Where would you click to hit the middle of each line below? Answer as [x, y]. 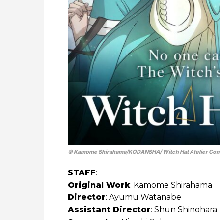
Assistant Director [109, 210]
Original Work [99, 185]
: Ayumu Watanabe [143, 197]
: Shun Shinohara [184, 210]
